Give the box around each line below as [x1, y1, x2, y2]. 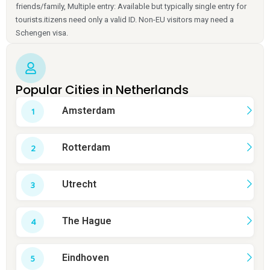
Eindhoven [62, 252, 109, 264]
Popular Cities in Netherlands [16, 81, 189, 99]
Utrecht [62, 178, 96, 190]
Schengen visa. [16, 28, 68, 38]
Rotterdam [62, 142, 110, 154]
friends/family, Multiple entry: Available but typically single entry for [16, 2, 246, 11]
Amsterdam [62, 105, 115, 117]
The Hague [62, 215, 111, 227]
